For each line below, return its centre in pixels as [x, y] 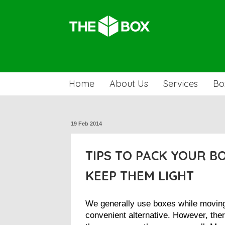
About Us [129, 84]
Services [181, 84]
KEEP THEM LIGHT [139, 175]
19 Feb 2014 [86, 123]
